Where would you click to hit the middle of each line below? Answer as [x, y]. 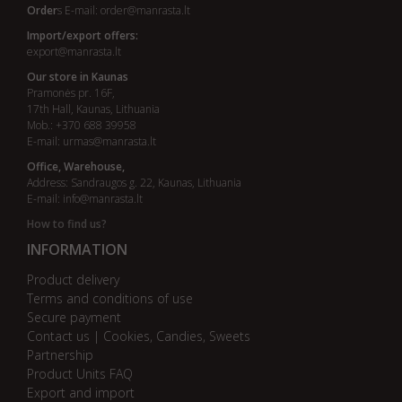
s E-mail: [79, 10]
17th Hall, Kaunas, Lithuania [93, 109]
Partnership [60, 355]
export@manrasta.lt [74, 52]
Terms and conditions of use [110, 298]
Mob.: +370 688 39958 [82, 125]
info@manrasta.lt [103, 199]
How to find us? [67, 224]
